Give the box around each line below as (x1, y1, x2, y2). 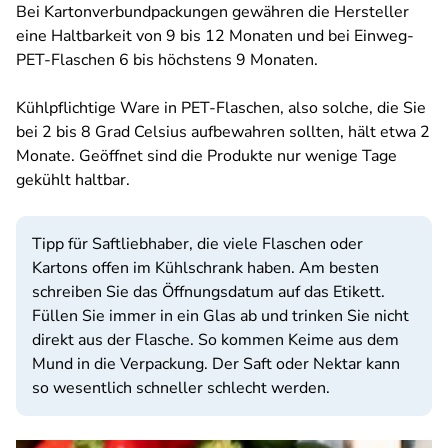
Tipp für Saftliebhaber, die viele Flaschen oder (32, 233, 363, 255)
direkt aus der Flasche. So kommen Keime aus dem (32, 329, 399, 351)
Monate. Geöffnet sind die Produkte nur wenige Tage (16, 145, 397, 167)
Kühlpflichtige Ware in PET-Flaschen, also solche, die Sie (16, 97, 426, 119)
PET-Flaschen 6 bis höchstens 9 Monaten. (16, 49, 318, 71)
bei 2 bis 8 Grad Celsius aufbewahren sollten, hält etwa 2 (16, 121, 430, 143)
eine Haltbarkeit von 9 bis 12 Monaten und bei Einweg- (16, 25, 414, 47)
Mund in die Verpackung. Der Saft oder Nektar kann (32, 353, 400, 375)
